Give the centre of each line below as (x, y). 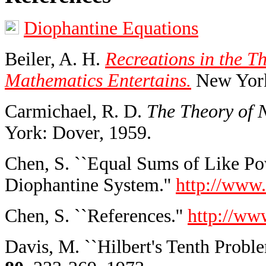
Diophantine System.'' (90, 185)
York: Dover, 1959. (78, 133)
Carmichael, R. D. (76, 112)
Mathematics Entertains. (98, 81)
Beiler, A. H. (55, 59)
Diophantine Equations (111, 28)
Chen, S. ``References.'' (96, 216)
